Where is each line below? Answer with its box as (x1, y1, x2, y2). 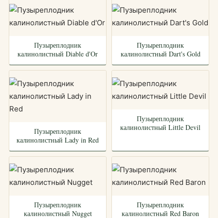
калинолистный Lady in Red (17, 135, 99, 145)
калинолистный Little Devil (120, 123, 200, 132)
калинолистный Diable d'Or (18, 49, 98, 58)
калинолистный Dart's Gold (120, 49, 200, 58)
